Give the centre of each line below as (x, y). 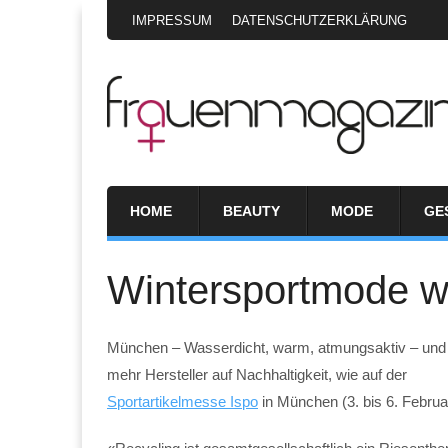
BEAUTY (251, 210)
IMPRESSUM (172, 20)
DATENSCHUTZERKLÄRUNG (319, 20)
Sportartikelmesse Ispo (182, 401)
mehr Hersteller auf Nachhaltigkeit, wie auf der (257, 374)
